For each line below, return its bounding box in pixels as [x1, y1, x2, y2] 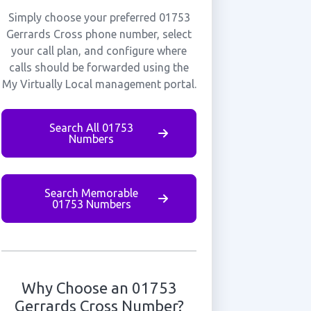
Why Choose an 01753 [21, 279, 177, 296]
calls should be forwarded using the [9, 61, 190, 74]
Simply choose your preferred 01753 [8, 11, 190, 24]
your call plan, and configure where [11, 44, 187, 57]
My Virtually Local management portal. [1, 78, 196, 90]
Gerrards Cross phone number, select [6, 28, 192, 40]
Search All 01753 [49, 121, 134, 134]
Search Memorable [44, 187, 139, 199]
